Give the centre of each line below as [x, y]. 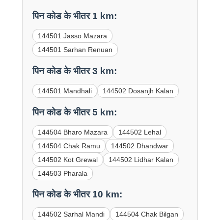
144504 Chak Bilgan [147, 214]
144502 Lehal [139, 132]
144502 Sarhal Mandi [71, 214]
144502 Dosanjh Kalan [138, 91]
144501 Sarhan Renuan [75, 50]
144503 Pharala [62, 173]
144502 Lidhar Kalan [141, 159]
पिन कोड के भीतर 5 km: [74, 112]
